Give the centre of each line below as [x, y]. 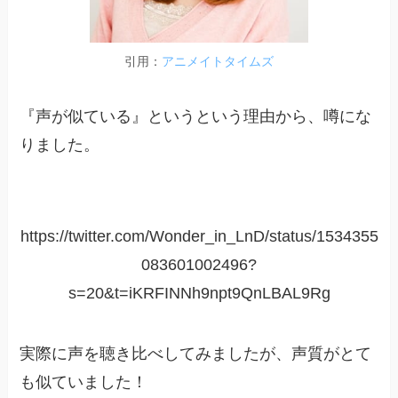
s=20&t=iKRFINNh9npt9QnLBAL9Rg [199, 294]
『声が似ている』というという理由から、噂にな [196, 116]
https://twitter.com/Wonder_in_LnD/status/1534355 [199, 237]
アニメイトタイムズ [218, 61]
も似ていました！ [84, 382]
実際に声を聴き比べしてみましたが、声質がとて [196, 354]
